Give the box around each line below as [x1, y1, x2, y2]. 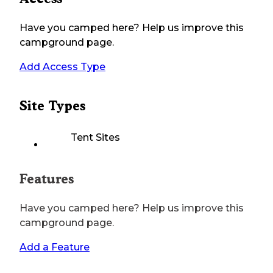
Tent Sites [71, 132, 120, 144]
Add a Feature [19, 241, 90, 253]
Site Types [19, 98, 85, 114]
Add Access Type [19, 61, 105, 73]
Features [19, 171, 74, 187]
